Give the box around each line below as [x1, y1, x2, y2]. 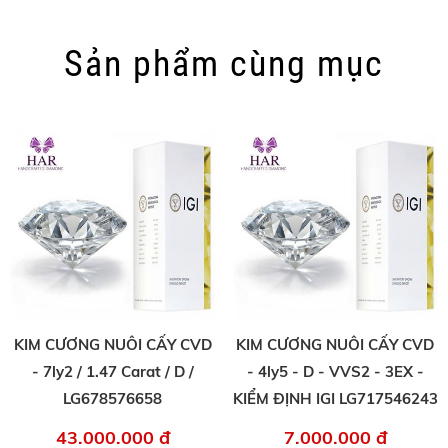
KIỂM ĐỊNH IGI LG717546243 [232, 389, 438, 409]
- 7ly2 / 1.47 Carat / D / [31, 362, 194, 382]
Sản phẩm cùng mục [64, 43, 384, 86]
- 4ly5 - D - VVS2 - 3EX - [246, 362, 424, 382]
